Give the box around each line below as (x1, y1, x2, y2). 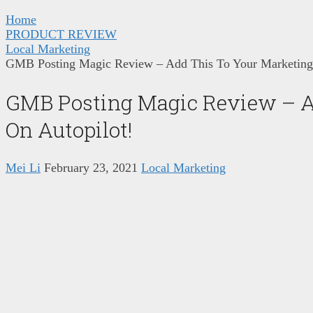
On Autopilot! (6, 115, 132, 143)
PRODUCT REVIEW (6, 27, 117, 41)
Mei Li (6, 160, 41, 175)
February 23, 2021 (44, 160, 138, 175)
